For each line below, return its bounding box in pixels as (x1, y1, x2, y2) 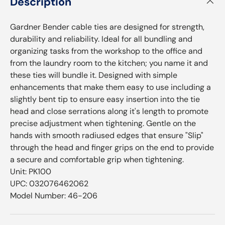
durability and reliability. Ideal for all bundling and (10, 33, 192, 44)
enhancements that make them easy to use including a (10, 81, 211, 92)
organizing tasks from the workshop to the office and (10, 45, 202, 56)
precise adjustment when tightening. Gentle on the (10, 118, 196, 129)
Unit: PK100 (10, 166, 51, 177)
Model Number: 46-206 (10, 190, 97, 201)
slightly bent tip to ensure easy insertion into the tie (10, 93, 200, 104)
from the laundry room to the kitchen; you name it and (10, 57, 208, 68)
